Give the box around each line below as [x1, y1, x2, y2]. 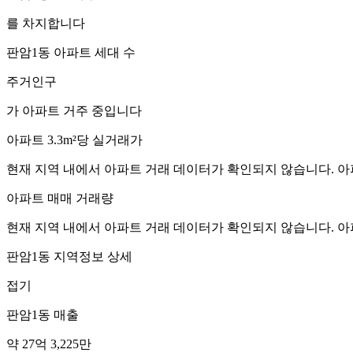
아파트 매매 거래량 [6, 191, 113, 205]
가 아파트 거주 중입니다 [6, 103, 142, 117]
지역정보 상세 [50, 249, 132, 263]
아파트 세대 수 [50, 45, 136, 59]
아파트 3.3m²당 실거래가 [6, 132, 143, 147]
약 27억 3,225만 [6, 336, 91, 351]
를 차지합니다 [6, 16, 85, 30]
